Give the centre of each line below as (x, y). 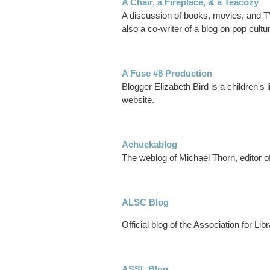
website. (138, 100)
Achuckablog (149, 145)
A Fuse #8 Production (167, 74)
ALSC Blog (145, 202)
